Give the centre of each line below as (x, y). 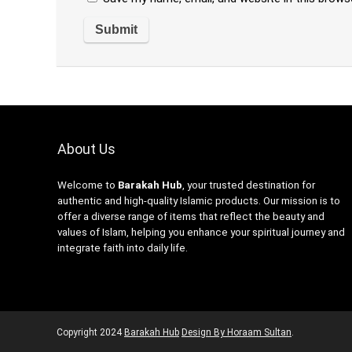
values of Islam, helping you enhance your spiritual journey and (201, 233)
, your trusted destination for (248, 185)
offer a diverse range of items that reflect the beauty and (191, 217)
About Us (86, 149)
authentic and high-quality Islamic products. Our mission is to (198, 201)
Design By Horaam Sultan (236, 333)
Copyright (78, 333)
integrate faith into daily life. (122, 248)
